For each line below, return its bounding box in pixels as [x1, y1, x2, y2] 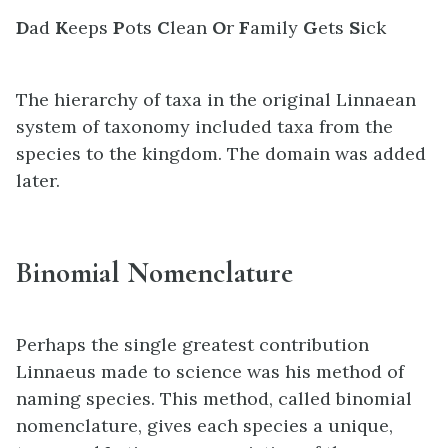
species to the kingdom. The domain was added [16, 142, 426, 166]
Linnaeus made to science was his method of [16, 360, 404, 384]
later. [16, 169, 60, 193]
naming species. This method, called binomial [16, 387, 412, 411]
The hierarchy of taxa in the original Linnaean [16, 88, 416, 112]
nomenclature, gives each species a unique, [16, 414, 393, 438]
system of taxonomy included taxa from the [16, 115, 393, 139]
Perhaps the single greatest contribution [16, 333, 369, 357]
